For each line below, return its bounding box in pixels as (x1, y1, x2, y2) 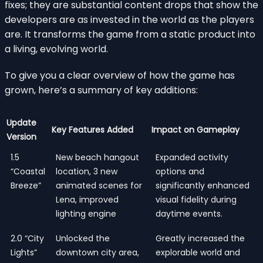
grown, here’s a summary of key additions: (5, 83, 198, 97)
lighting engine (56, 207, 116, 220)
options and (156, 165, 204, 177)
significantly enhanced (156, 179, 249, 191)
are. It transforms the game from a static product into (5, 27, 255, 41)
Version (6, 130, 36, 143)
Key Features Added (52, 123, 133, 136)
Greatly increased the (156, 232, 245, 244)
